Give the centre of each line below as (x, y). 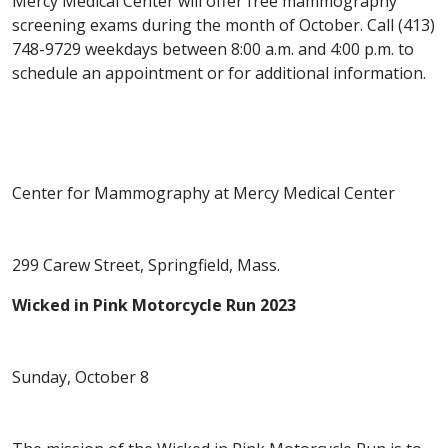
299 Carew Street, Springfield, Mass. (146, 265)
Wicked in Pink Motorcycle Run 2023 (154, 305)
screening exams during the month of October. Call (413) (223, 25)
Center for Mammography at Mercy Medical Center (203, 193)
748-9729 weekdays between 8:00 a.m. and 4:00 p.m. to (213, 49)
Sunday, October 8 (80, 377)
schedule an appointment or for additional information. (219, 73)
